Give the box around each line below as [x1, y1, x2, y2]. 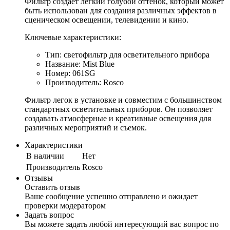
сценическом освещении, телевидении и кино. [25, 15, 188, 25]
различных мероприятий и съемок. [25, 123, 147, 132]
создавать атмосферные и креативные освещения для [25, 114, 211, 123]
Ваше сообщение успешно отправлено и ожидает [25, 192, 198, 201]
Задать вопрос [25, 210, 74, 220]
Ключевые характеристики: [25, 33, 121, 42]
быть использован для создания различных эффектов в [25, 6, 217, 15]
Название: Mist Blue [45, 60, 114, 69]
